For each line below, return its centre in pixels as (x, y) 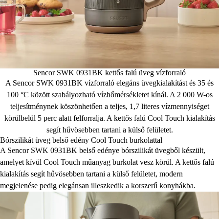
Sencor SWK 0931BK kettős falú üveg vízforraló (109, 72)
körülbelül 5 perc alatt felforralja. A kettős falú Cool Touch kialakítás (109, 118)
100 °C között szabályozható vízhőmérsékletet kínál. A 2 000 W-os (109, 94)
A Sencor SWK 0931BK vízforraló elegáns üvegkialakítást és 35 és (109, 83)
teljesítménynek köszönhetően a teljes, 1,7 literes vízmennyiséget (109, 106)
